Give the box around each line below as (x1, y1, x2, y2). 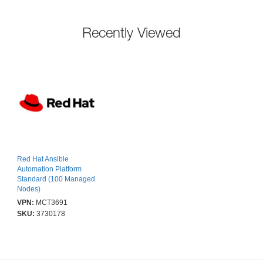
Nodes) (17, 185, 41, 194)
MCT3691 (36, 198, 68, 207)
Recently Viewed (82, 24, 181, 41)
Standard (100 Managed (17, 175, 95, 184)
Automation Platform (17, 165, 82, 174)
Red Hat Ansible (17, 155, 69, 164)
